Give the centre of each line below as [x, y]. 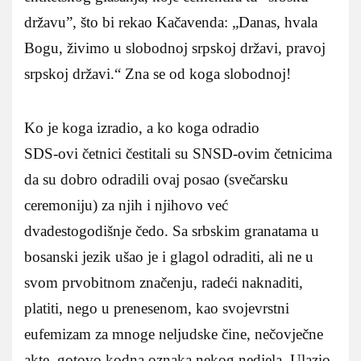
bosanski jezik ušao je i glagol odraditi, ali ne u [169, 257]
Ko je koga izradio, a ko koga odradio [142, 128]
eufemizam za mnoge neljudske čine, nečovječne [174, 334]
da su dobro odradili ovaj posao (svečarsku [156, 180]
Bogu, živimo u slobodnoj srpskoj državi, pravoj [175, 48]
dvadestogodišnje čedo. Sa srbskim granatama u [172, 231]
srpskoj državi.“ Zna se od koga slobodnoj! [158, 74]
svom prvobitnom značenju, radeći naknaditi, [164, 283]
